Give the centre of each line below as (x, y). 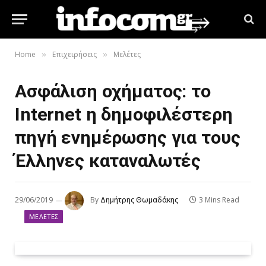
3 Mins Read (219, 200)
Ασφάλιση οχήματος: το (113, 91)
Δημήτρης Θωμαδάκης (139, 200)
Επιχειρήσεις (75, 54)
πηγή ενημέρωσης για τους (128, 137)
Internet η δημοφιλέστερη (124, 114)
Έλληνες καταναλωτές (108, 161)
